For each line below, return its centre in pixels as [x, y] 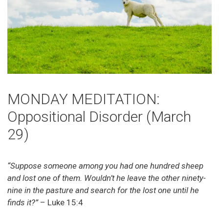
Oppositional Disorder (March [99, 117]
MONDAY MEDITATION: [84, 99]
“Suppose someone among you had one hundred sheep [105, 166]
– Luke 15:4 [61, 203]
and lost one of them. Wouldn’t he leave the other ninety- [107, 178]
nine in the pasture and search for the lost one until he [103, 190]
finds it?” [23, 203]
